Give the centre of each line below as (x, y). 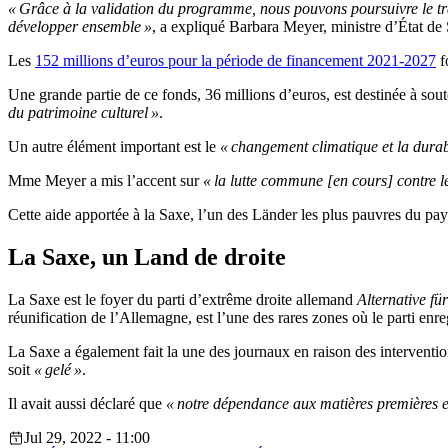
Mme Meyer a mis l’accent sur (103, 181)
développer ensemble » (80, 27)
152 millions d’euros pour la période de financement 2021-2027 (235, 61)
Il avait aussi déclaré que (85, 404)
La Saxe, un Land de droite (147, 257)
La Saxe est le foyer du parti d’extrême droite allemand (182, 300)
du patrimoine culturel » (83, 113)
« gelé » (56, 370)
